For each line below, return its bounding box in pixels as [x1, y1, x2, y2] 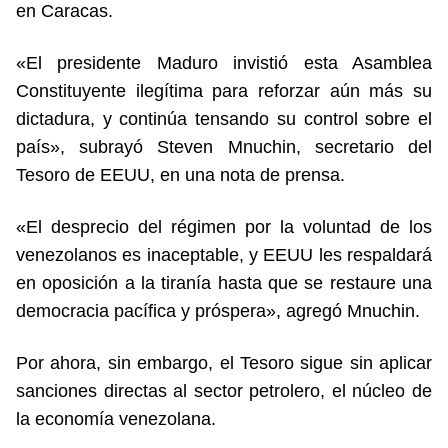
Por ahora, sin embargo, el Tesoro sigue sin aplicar [16, 352, 432, 373]
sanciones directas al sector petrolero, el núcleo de [16, 380, 432, 401]
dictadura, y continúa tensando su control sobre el [16, 108, 432, 129]
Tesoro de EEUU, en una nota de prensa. [16, 164, 345, 185]
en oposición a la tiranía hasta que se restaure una [16, 272, 432, 293]
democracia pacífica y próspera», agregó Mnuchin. [16, 300, 420, 321]
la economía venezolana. [16, 408, 216, 429]
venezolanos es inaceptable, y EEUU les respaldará [16, 244, 432, 265]
